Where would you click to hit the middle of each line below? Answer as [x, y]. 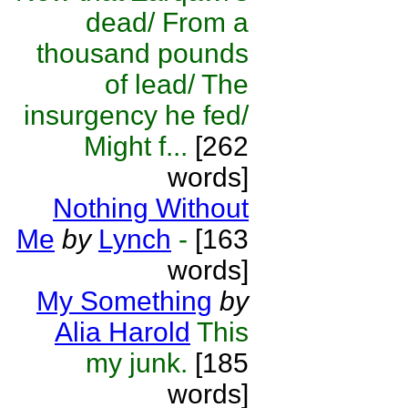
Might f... [136, 146]
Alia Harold [122, 332]
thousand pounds [143, 53]
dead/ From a [167, 22]
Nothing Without [151, 208]
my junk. [137, 363]
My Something [124, 301]
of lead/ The [177, 84]
